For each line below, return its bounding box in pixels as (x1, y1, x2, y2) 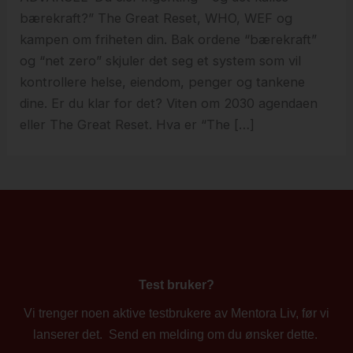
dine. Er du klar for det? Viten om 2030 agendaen (20, 95, 318, 112)
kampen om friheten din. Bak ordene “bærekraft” (20, 32, 318, 48)
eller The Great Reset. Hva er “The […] (20, 117, 255, 133)
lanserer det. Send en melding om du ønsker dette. (32, 326, 321, 341)
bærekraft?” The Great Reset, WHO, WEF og (20, 10, 293, 27)
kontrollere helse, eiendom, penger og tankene (20, 74, 306, 91)
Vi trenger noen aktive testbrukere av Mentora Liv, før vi (24, 305, 329, 320)
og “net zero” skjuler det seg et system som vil (20, 53, 302, 69)
